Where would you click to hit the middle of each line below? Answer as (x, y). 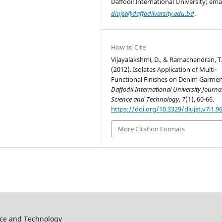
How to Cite (129, 47)
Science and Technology (145, 99)
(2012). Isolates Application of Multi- (164, 69)
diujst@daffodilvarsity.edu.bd (153, 13)
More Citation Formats (152, 129)
